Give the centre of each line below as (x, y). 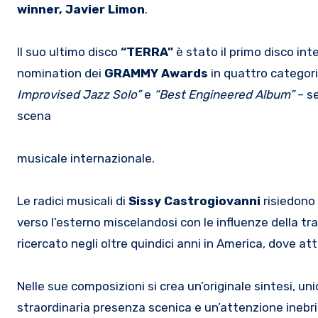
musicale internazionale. (86, 158)
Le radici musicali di (73, 201)
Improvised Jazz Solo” (81, 94)
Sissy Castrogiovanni (194, 201)
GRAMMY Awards (156, 73)
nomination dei (61, 73)
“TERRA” (147, 51)
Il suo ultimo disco (69, 51)
